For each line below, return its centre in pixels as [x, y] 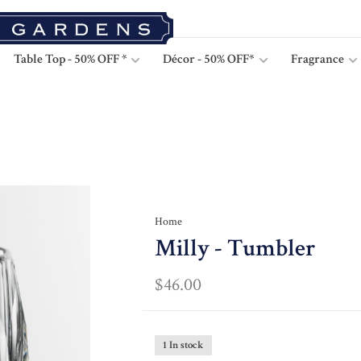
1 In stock [183, 345]
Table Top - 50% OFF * [71, 59]
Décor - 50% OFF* [208, 59]
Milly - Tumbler [235, 249]
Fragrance [319, 59]
